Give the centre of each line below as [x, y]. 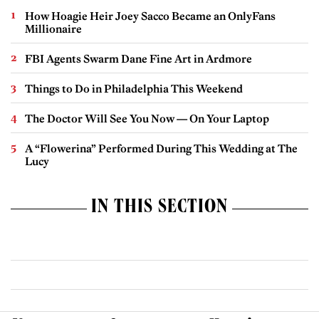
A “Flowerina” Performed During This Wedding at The [161, 149]
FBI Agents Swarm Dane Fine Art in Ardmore [138, 59]
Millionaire [53, 29]
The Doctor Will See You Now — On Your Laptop [147, 119]
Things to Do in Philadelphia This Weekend [134, 89]
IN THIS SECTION [159, 209]
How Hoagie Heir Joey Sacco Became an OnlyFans [150, 16]
